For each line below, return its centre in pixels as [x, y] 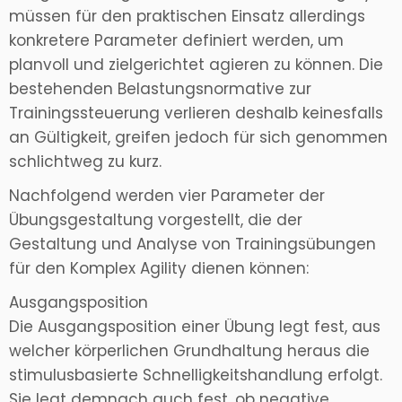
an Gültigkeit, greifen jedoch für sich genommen [198, 138]
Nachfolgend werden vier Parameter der [167, 196]
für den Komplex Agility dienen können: [159, 269]
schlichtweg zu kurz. [85, 162]
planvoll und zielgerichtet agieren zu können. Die [196, 65]
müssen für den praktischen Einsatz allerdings [187, 17]
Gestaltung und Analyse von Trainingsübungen [192, 245]
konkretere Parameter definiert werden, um [176, 41]
